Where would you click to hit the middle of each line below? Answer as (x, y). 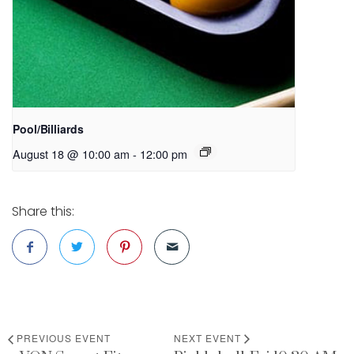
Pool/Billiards (48, 128)
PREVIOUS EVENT (64, 337)
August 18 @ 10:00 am (71, 153)
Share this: (43, 211)
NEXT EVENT (208, 337)
